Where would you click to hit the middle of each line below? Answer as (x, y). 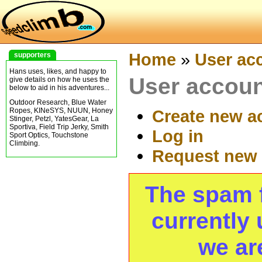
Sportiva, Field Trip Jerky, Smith (59, 127)
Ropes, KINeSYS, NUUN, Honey (61, 110)
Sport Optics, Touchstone (49, 135)
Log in (178, 136)
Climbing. (25, 143)
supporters (32, 55)
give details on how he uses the (59, 80)
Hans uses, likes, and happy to (58, 71)
